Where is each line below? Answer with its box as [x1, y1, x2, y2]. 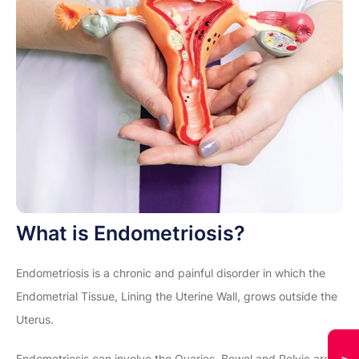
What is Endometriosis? [16, 220, 245, 245]
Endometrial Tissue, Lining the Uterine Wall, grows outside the [16, 288, 337, 303]
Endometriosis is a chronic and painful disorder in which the [16, 265, 325, 280]
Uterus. [16, 312, 57, 326]
